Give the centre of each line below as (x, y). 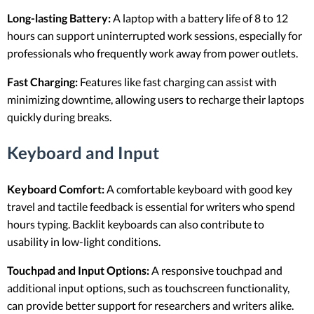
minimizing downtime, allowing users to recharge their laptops (156, 99)
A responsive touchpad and (216, 270)
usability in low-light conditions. (86, 241)
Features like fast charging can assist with (177, 81)
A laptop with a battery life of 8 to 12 (199, 18)
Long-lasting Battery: (59, 18)
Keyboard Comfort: (56, 189)
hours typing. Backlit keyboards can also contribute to (136, 224)
